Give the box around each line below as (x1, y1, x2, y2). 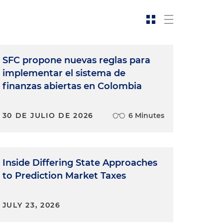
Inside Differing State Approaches (2, 157, 157, 168)
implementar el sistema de (2, 68, 125, 79)
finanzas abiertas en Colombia (2, 81, 142, 92)
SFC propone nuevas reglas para (2, 55, 150, 66)
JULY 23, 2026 (2, 201, 61, 210)
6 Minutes (128, 111, 164, 120)
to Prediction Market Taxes (2, 170, 126, 181)
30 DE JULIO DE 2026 (2, 111, 94, 120)
